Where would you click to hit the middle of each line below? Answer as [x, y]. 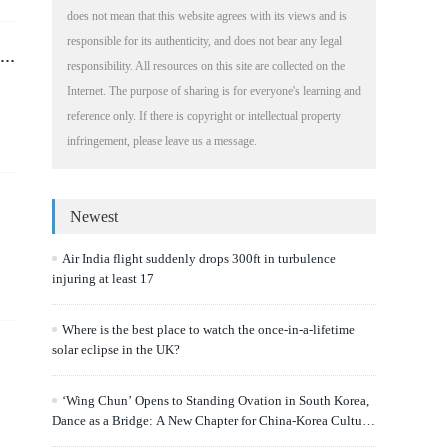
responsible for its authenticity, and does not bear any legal [204, 41]
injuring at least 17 [103, 278]
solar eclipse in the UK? [116, 349]
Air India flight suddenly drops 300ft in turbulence [199, 258]
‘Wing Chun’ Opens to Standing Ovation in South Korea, [215, 400]
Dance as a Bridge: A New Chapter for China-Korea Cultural [214, 420]
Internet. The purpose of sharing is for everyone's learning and [214, 91]
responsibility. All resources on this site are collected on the [206, 66]
